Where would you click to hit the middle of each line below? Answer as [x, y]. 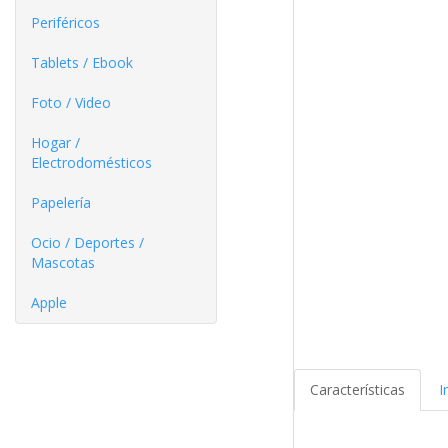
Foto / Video [71, 102]
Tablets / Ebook [82, 62]
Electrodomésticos [91, 162]
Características [357, 390]
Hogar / [55, 142]
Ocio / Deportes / [87, 242]
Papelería [61, 202]
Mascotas [63, 262]
